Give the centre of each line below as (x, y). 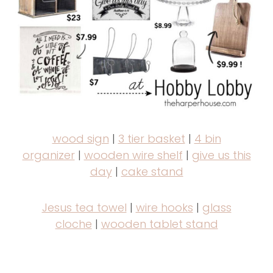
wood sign (80, 138)
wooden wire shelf (133, 155)
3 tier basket (151, 138)
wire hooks (164, 207)
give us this (221, 155)
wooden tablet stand (159, 224)
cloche (73, 224)
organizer (48, 155)
